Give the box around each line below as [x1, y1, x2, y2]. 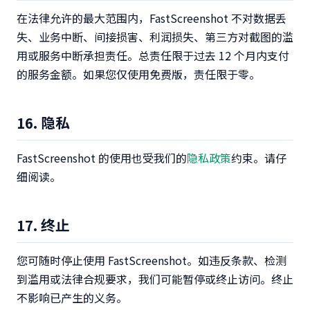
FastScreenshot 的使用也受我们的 [17, 149, 187, 166]
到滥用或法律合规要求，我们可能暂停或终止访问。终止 [17, 271, 293, 287]
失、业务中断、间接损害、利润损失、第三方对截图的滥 [17, 28, 293, 45]
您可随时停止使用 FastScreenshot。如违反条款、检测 [17, 252, 286, 268]
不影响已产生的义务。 [17, 289, 127, 306]
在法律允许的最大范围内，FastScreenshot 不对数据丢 [17, 10, 286, 26]
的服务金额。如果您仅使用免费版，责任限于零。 [17, 66, 260, 82]
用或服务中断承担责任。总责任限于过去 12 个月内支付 [17, 47, 289, 64]
